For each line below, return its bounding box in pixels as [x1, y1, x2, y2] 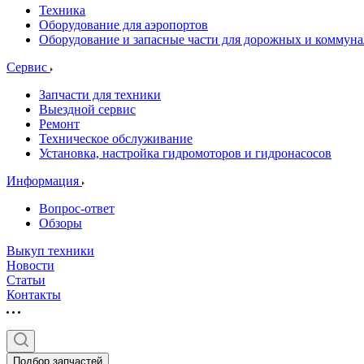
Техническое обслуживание [39, 132, 193, 145]
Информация [6, 174, 82, 188]
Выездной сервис [39, 102, 136, 116]
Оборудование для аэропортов [39, 18, 208, 32]
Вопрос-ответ [39, 201, 115, 215]
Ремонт [39, 117, 80, 131]
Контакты [6, 288, 61, 301]
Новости [6, 258, 54, 272]
